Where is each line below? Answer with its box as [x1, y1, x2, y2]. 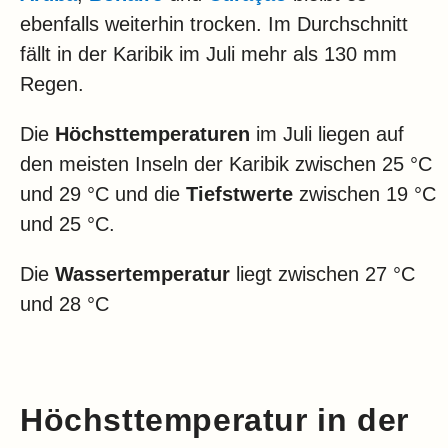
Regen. [20, 73, 84, 96]
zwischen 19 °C [293, 183, 436, 206]
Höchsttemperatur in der [20, 401, 409, 438]
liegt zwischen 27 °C [230, 263, 415, 286]
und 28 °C [20, 293, 109, 316]
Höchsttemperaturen [55, 123, 250, 146]
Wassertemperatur [55, 263, 230, 286]
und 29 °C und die [20, 183, 186, 206]
